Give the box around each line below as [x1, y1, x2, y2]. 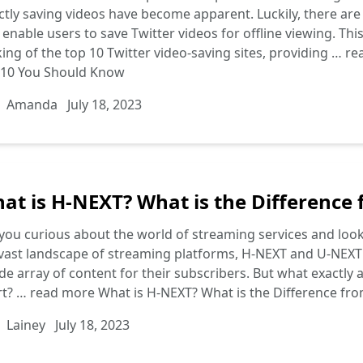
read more [30, 284, 98, 301]
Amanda [6, 96, 58, 113]
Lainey [6, 316, 45, 334]
